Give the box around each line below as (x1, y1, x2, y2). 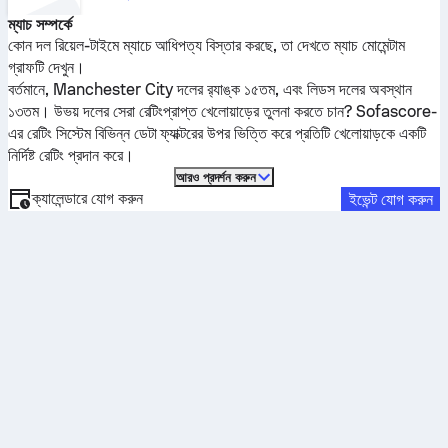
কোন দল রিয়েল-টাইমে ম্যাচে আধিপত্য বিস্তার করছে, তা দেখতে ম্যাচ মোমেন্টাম (8, 36, 405, 55)
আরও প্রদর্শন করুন (175, 169, 257, 185)
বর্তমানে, (8, 80, 53, 99)
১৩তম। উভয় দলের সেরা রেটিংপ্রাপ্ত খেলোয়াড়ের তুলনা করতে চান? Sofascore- (8, 102, 437, 121)
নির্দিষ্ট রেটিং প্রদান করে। (8, 146, 134, 165)
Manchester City (52, 80, 174, 99)
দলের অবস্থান (334, 80, 412, 99)
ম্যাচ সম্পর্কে (8, 15, 72, 34)
